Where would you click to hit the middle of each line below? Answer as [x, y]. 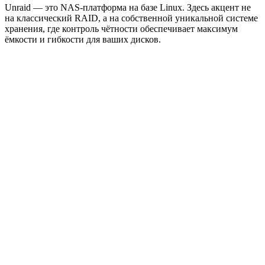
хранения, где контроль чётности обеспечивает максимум [121, 29]
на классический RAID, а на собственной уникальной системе [131, 18]
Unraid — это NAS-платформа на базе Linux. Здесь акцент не [128, 8]
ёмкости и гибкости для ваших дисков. [83, 40]
